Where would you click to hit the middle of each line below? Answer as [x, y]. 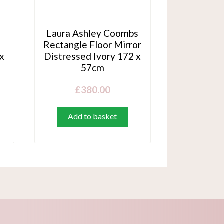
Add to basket [93, 116]
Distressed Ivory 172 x [93, 56]
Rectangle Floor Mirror [93, 44]
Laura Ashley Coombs [93, 33]
